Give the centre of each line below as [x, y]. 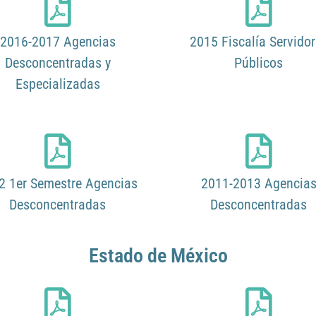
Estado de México [158, 256]
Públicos [259, 63]
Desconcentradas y [57, 63]
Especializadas [57, 84]
